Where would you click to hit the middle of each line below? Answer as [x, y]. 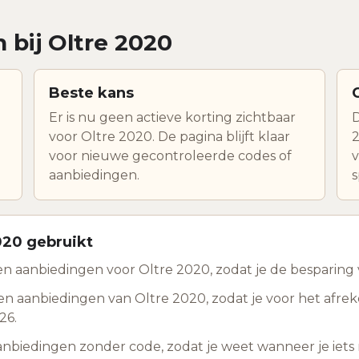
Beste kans [91, 93]
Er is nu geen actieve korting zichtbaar [172, 117]
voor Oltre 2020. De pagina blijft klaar [169, 136]
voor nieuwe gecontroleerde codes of [170, 155]
